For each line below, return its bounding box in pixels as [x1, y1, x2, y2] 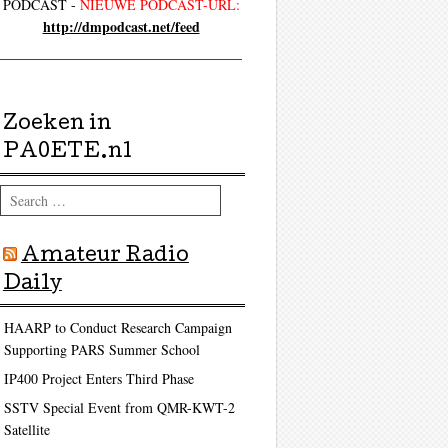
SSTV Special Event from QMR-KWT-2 [3, 397, 235, 417]
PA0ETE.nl [2, 143, 132, 164]
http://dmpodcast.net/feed [42, 16, 200, 38]
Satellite [3, 419, 50, 439]
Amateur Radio [20, 246, 189, 267]
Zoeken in [2, 115, 112, 136]
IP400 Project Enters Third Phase [3, 368, 194, 388]
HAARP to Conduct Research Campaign [3, 317, 232, 337]
